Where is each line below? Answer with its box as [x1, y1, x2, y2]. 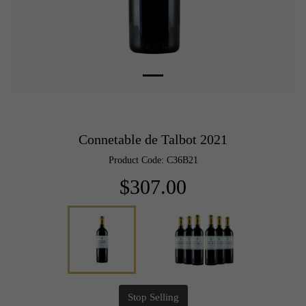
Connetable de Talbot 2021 [79, 133, 227, 146]
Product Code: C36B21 [108, 155, 198, 165]
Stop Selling [127, 292, 179, 302]
